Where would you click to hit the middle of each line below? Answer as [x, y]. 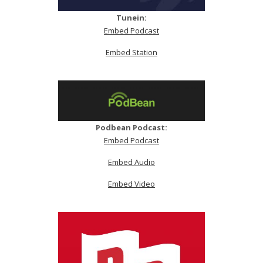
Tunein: [131, 18]
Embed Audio [131, 162]
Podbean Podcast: [131, 128]
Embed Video [131, 184]
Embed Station [131, 53]
